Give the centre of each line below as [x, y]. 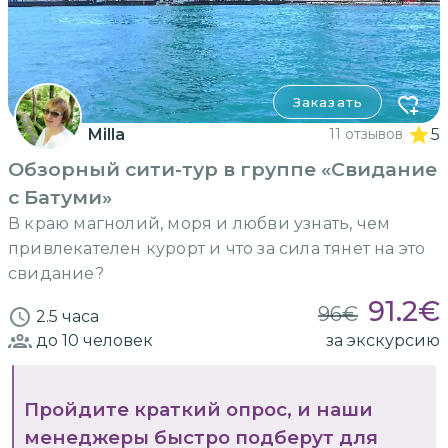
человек [116, 340]
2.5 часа [67, 316]
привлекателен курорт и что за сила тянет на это [217, 248]
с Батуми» [60, 196]
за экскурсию [383, 340]
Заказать [327, 101]
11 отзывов [366, 133]
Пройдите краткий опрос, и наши [198, 409]
